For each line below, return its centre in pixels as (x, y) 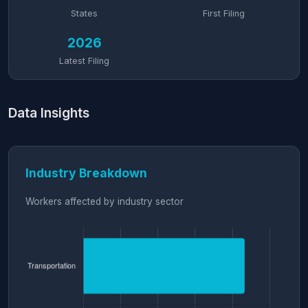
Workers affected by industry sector (104, 201)
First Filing (224, 13)
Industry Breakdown (86, 173)
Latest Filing (84, 61)
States (84, 13)
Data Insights (49, 113)
